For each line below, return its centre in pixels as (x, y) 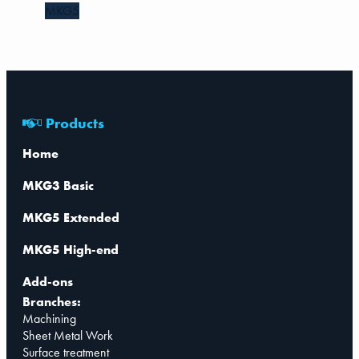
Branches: (52, 302)
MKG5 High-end (71, 250)
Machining (49, 319)
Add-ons (48, 282)
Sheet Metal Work (68, 336)
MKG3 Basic (58, 186)
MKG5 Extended (71, 218)
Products (75, 123)
